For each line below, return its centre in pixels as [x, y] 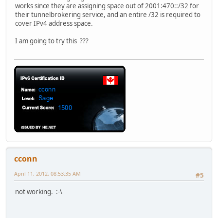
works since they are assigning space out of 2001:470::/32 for [107, 6]
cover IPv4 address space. [54, 23]
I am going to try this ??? [52, 41]
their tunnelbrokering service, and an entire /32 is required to [108, 14]
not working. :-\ [39, 192]
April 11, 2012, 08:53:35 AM [47, 174]
